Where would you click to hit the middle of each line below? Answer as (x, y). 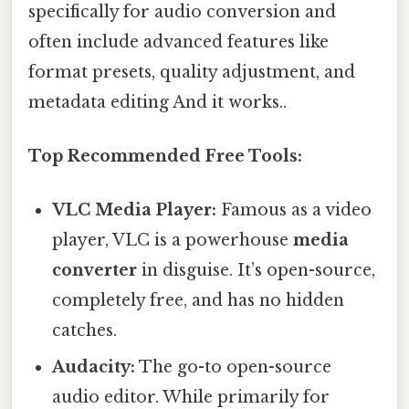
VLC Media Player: (135, 210)
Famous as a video (294, 210)
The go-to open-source (234, 367)
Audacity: (94, 367)
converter (95, 271)
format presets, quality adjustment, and (192, 72)
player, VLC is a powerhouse (173, 241)
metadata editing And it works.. (157, 102)
